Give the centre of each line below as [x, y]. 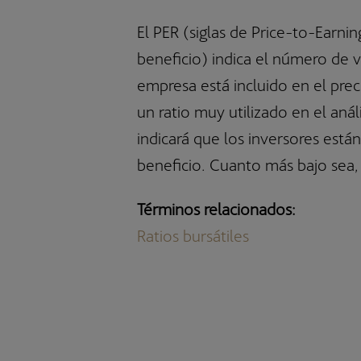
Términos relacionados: [216, 209]
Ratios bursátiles [193, 236]
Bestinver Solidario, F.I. [96, 45]
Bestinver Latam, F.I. [90, 19]
